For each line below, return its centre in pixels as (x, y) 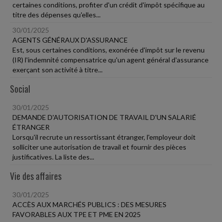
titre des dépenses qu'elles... (56, 15)
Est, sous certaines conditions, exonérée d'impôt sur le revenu (109, 50)
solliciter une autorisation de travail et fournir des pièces (99, 147)
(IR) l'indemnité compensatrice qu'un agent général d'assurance (111, 60)
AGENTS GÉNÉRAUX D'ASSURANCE (70, 40)
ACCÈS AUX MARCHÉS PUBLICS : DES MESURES (89, 204)
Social (20, 89)
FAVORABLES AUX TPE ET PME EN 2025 (77, 214)
